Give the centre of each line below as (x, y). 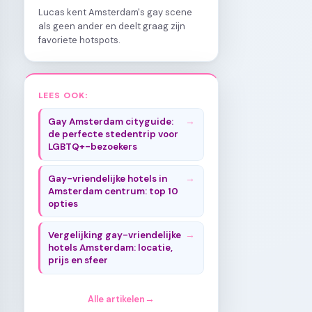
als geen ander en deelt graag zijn (112, 26)
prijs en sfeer (78, 260)
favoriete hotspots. (79, 40)
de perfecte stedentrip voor (114, 134)
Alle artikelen (116, 299)
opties (63, 203)
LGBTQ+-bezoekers (93, 147)
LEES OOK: (64, 94)
